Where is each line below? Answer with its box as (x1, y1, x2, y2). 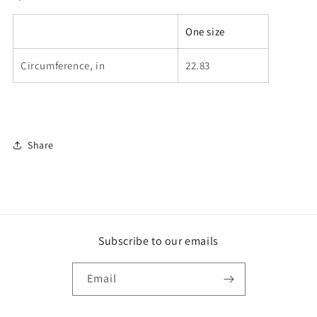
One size (185, 25, 225, 38)
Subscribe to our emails (98, 234, 219, 248)
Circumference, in (21, 59, 105, 72)
